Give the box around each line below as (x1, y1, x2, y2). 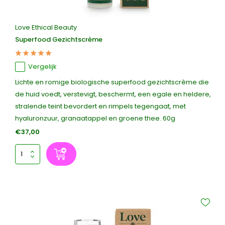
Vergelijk (28, 62, 57, 71)
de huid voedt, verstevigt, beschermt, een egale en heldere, (15, 89, 211, 99)
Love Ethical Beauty (15, 23, 77, 32)
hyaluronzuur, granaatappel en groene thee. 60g (15, 114, 175, 123)
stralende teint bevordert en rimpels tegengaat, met (15, 101, 186, 111)
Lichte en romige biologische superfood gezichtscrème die (15, 77, 209, 87)
